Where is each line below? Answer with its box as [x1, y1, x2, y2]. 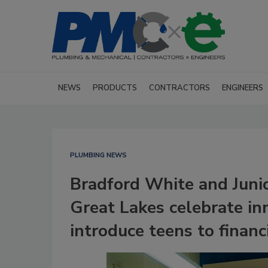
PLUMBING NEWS [70, 151, 127, 160]
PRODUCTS [93, 83, 137, 93]
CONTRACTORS [149, 83, 210, 93]
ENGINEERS [222, 83, 263, 93]
